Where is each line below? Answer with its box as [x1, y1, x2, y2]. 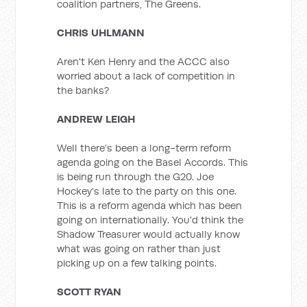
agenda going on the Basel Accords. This [57, 156, 249, 169]
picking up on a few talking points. [57, 256, 217, 269]
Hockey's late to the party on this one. [57, 184, 237, 197]
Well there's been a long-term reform [57, 141, 232, 154]
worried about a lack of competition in [57, 69, 236, 82]
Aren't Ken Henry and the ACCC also [57, 55, 230, 68]
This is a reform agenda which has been [57, 199, 243, 212]
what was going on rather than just [57, 242, 221, 255]
